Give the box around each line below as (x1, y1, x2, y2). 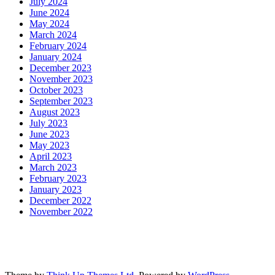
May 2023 (29, 140, 69, 151)
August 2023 (29, 107, 80, 118)
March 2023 (29, 162, 77, 173)
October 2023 (29, 85, 83, 96)
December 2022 (29, 195, 91, 206)
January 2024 (29, 52, 82, 63)
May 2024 (29, 18, 69, 29)
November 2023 (29, 74, 93, 85)
